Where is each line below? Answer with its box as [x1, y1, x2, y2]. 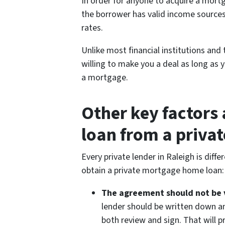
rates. [81, 21, 103, 34]
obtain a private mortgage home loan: [81, 164, 224, 177]
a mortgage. [81, 71, 128, 84]
